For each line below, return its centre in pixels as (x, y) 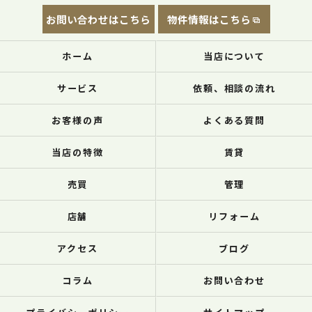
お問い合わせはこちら (98, 19)
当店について (234, 56)
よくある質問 (234, 120)
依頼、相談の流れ (234, 88)
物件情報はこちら (209, 19)
